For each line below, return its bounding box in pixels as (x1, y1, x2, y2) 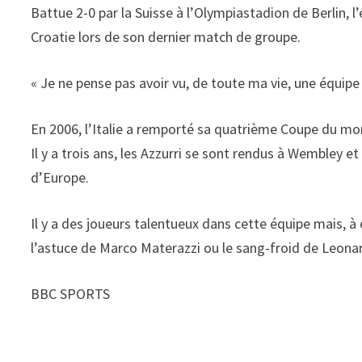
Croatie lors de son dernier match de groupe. (31, 27, 301, 46)
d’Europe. (31, 167, 90, 187)
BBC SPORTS (31, 284, 111, 303)
